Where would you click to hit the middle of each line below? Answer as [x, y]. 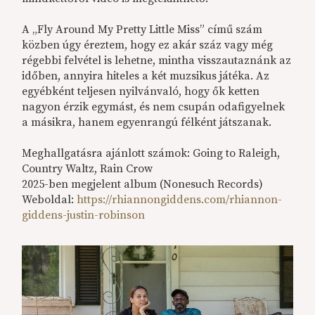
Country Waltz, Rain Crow [88, 169]
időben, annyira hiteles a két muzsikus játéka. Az [146, 76]
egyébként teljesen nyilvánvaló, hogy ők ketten [141, 91]
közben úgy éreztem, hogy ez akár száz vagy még [148, 45]
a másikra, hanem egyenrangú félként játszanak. [147, 122]
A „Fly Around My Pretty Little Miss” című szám [142, 30]
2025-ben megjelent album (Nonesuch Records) [143, 184]
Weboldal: [50, 200]
